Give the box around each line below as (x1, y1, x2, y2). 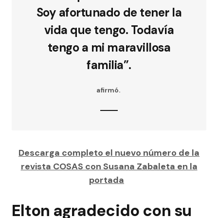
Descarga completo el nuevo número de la (18, 147, 200, 159)
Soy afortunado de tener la (36, 5, 182, 20)
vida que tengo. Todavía (44, 22, 174, 38)
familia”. (87, 57, 131, 73)
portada (89, 174, 124, 186)
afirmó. (96, 86, 122, 95)
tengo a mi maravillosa (47, 40, 171, 55)
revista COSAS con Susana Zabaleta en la (20, 161, 198, 173)
